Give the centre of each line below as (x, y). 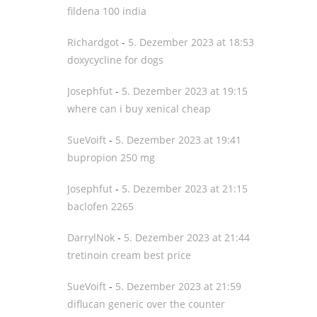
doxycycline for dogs (115, 60)
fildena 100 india (107, 11)
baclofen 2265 (100, 206)
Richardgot (93, 42)
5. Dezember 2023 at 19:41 (178, 140)
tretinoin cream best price (129, 255)
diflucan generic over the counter (146, 304)
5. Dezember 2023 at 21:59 (178, 286)
